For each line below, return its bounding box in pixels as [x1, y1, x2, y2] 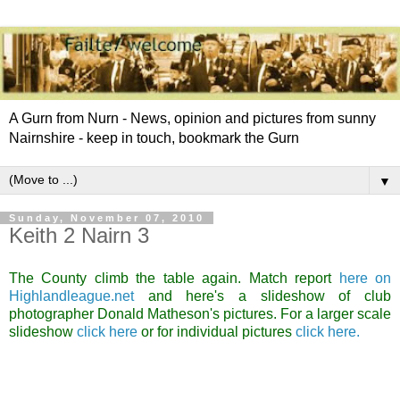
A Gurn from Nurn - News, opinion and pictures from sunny [9, 110, 376, 126]
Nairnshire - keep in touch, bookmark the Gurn [9, 129, 299, 146]
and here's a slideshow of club [147, 287, 392, 304]
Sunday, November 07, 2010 [9, 212, 204, 223]
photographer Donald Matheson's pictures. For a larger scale [9, 305, 391, 321]
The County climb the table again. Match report [9, 270, 339, 286]
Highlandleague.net [9, 287, 134, 304]
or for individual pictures [137, 323, 296, 339]
